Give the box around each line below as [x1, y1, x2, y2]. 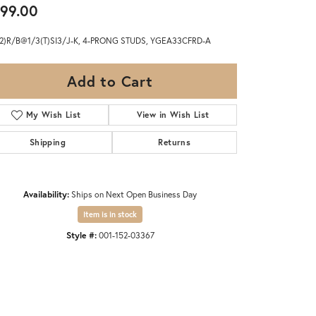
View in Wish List [136, 109, 209, 121]
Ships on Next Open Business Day [71, 188, 197, 200]
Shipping [29, 137, 66, 148]
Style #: [66, 229, 97, 241]
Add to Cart [67, 71, 153, 92]
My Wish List [25, 109, 81, 121]
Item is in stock [83, 209, 137, 220]
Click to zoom [127, 265, 178, 278]
